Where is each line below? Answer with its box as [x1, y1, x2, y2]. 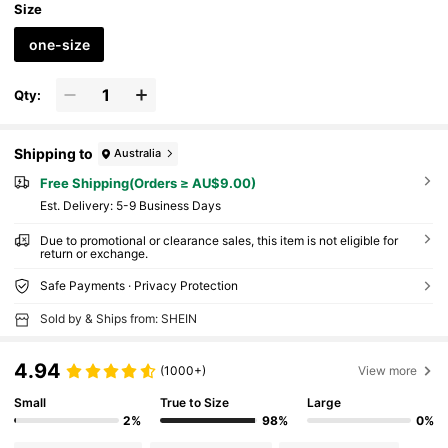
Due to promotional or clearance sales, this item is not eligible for [39, 232, 398, 248]
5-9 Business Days [115, 197, 221, 213]
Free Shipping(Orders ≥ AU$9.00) [39, 174, 256, 191]
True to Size [160, 395, 230, 411]
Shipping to [14, 145, 94, 163]
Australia [114, 146, 162, 161]
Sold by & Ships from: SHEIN [39, 310, 197, 326]
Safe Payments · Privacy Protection [39, 277, 238, 293]
